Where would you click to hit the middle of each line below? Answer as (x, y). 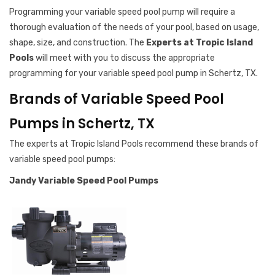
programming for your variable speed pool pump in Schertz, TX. (134, 73)
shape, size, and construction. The (78, 43)
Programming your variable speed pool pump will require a (122, 12)
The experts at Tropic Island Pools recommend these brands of (134, 144)
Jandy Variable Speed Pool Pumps (85, 181)
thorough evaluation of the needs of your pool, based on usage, (134, 27)
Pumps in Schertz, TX (82, 124)
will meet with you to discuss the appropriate (124, 58)
